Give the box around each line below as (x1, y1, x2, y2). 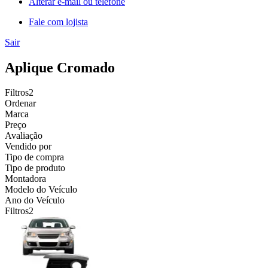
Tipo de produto (5, 163, 65, 173)
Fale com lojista (29, 16, 88, 27)
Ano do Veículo (5, 195, 65, 206)
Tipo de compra (5, 152, 64, 163)
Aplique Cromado (5, 59, 115, 75)
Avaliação (5, 130, 42, 141)
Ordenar (5, 98, 36, 109)
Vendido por (5, 141, 51, 152)
